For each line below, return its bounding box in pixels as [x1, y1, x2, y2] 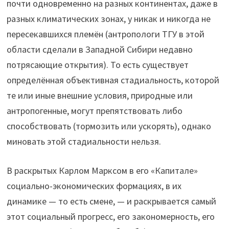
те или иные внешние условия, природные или [6, 89, 193, 102]
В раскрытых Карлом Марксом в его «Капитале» [6, 165, 198, 177]
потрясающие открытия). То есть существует [6, 59, 189, 71]
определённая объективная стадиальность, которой [6, 74, 219, 86]
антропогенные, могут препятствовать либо [6, 105, 182, 117]
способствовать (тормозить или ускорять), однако [6, 120, 211, 132]
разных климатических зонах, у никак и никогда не [6, 13, 211, 25]
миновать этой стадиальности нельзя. [6, 135, 161, 148]
